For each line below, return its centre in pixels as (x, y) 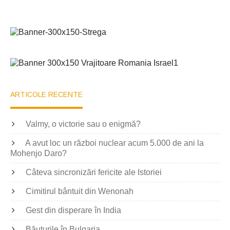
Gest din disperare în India (73, 210)
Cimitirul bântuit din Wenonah (80, 191)
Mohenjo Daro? (39, 154)
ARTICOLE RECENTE (46, 95)
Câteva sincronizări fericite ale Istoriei (94, 172)
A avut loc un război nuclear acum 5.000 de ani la (114, 143)
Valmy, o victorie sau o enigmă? (83, 124)
